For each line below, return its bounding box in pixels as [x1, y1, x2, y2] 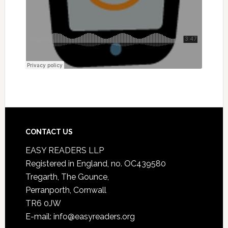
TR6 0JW [25, 198, 61, 208]
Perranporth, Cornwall [25, 185, 106, 195]
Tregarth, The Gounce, [25, 172, 109, 182]
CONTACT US [25, 128, 73, 136]
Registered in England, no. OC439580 [25, 159, 166, 168]
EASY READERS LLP [25, 146, 104, 155]
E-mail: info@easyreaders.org [25, 212, 135, 221]
